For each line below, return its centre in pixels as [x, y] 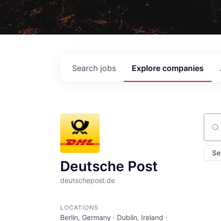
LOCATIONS [79, 207]
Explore [147, 68]
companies [183, 68]
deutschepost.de [88, 180]
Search [86, 68]
